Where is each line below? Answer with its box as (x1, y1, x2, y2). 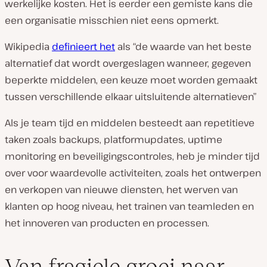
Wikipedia (5, 40, 52, 53)
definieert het (52, 40, 115, 53)
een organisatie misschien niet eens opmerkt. (5, 14, 219, 27)
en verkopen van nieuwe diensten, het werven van (5, 183, 238, 196)
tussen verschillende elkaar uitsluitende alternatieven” (5, 90, 256, 103)
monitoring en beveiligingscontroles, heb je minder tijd (5, 150, 260, 163)
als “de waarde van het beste (115, 40, 252, 53)
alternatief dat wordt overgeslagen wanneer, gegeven (5, 57, 251, 70)
